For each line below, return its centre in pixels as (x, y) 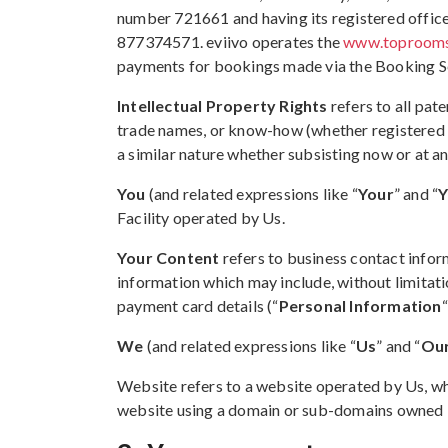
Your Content (168, 257)
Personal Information (360, 305)
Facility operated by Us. (201, 217)
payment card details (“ (198, 305)
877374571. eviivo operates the (230, 41)
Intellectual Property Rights (222, 105)
